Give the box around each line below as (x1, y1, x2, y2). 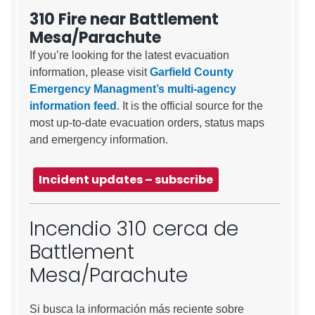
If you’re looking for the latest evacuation (30, 49, 229, 61)
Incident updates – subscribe (39, 171, 213, 188)
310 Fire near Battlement (30, 8, 219, 30)
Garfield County (150, 65, 233, 78)
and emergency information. (30, 133, 168, 146)
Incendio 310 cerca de (30, 214, 238, 243)
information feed (30, 99, 117, 112)
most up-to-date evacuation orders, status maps (30, 116, 264, 129)
